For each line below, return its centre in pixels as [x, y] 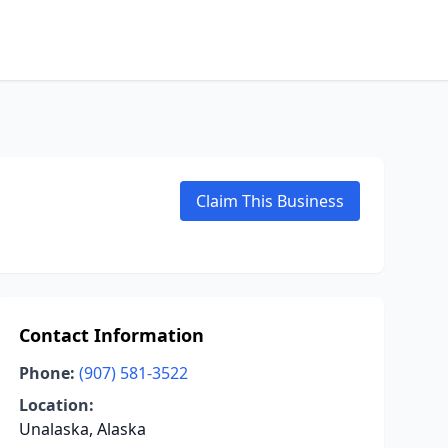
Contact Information [111, 335]
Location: [56, 405]
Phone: [46, 373]
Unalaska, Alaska [82, 429]
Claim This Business [270, 201]
